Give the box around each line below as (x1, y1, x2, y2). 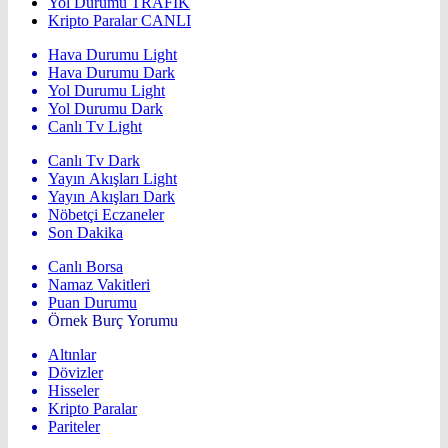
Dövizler (48, 364, 103, 382)
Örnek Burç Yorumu (48, 312, 178, 330)
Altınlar (48, 346, 96, 364)
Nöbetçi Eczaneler (48, 206, 164, 224)
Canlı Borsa (48, 258, 123, 276)
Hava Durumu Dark (48, 64, 175, 82)
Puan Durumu (48, 294, 137, 312)
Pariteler (48, 418, 100, 436)
